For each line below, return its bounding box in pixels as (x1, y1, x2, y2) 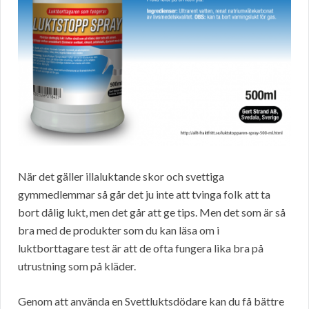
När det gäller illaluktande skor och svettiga (18, 169, 224, 183)
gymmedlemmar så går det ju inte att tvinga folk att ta (18, 187, 270, 201)
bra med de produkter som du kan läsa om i (18, 223, 219, 237)
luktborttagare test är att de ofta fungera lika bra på (18, 241, 263, 255)
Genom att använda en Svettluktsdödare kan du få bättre (18, 294, 284, 308)
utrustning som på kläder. (18, 259, 136, 272)
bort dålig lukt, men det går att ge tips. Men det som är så (18, 205, 286, 219)
